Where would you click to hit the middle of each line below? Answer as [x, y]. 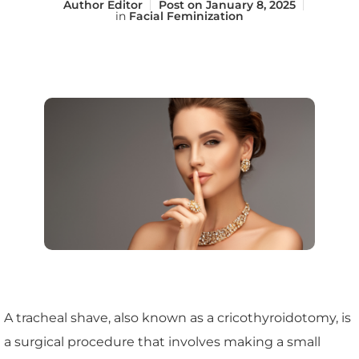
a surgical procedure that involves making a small [162, 342]
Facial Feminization [186, 16]
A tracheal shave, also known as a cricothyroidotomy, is [177, 318]
